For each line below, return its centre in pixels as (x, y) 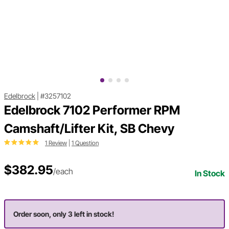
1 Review (56, 143)
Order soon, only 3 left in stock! (64, 214)
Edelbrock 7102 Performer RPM (92, 110)
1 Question (85, 143)
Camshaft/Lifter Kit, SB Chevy (89, 129)
